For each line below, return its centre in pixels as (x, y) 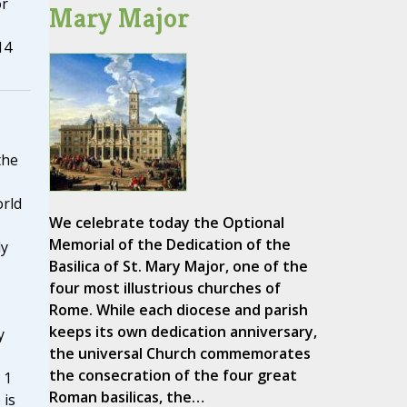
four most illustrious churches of (164, 288)
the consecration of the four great (173, 376)
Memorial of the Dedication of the (169, 245)
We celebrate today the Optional (166, 223)
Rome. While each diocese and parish (178, 310)
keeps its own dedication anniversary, (183, 332)
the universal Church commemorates (179, 354)
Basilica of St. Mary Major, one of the (178, 267)
